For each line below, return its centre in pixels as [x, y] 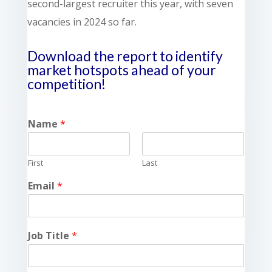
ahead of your [173, 70]
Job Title [49, 235]
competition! [66, 83]
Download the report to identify [125, 56]
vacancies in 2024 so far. [82, 22]
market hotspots [78, 70]
